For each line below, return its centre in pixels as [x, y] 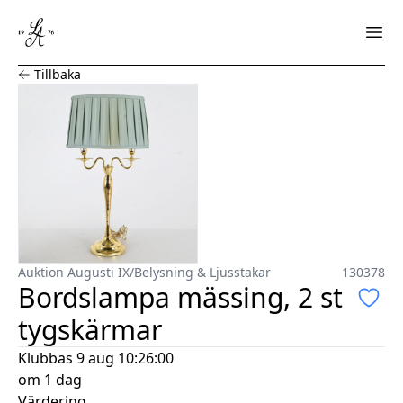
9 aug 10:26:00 [125, 358]
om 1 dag [50, 379]
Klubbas [45, 358]
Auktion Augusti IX [74, 272]
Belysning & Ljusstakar [202, 272]
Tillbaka [58, 74]
